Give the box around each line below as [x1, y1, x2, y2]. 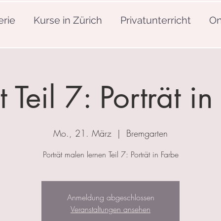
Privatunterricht [120, 14, 191, 26]
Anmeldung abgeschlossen [67, 192, 154, 203]
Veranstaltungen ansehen [71, 204, 150, 215]
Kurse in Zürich [33, 14, 102, 26]
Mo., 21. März [53, 127, 111, 140]
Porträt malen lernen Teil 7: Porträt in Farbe [42, 149, 179, 160]
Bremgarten [126, 127, 168, 140]
